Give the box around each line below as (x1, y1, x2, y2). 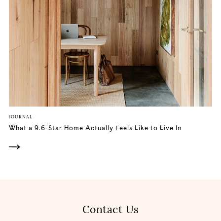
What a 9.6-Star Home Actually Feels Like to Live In (8, 124, 182, 132)
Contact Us (82, 203, 139, 217)
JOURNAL (8, 114, 33, 119)
